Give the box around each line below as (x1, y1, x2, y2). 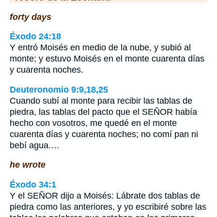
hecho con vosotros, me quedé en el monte (10, 118, 177, 128)
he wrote (10, 160, 46, 170)
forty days (10, 12, 51, 22)
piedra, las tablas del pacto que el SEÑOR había (10, 107, 197, 117)
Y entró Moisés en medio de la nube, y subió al (10, 43, 191, 53)
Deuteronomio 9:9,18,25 (10, 84, 108, 94)
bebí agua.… (10, 140, 60, 150)
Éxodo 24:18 (10, 31, 61, 42)
